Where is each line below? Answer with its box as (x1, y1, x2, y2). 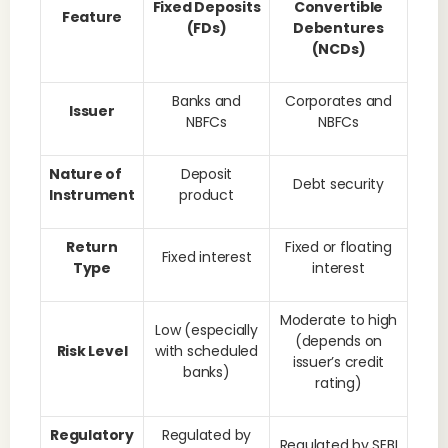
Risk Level (56, 341, 128, 361)
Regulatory (50, 425, 134, 445)
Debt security (293, 174, 384, 194)
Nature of (49, 164, 122, 184)
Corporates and (285, 91, 392, 111)
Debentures (293, 18, 384, 38)
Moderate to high (279, 310, 398, 330)
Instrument (49, 185, 135, 205)
